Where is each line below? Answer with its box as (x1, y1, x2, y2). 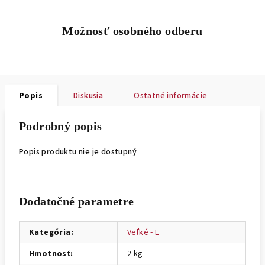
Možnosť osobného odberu (62, 24, 203, 37)
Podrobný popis (19, 119, 102, 132)
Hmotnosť (29, 248, 71, 260)
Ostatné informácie (134, 90, 208, 102)
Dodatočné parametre (19, 195, 134, 208)
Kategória (29, 227, 71, 238)
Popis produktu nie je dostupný (19, 146, 137, 158)
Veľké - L (127, 227, 159, 238)
